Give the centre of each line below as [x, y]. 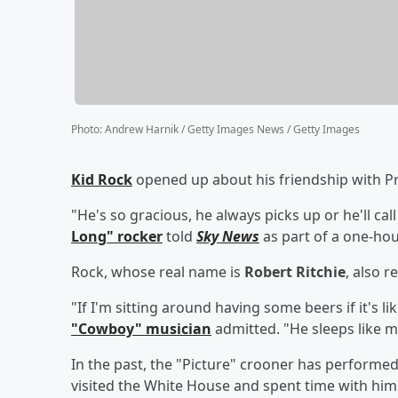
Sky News [228, 236]
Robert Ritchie [295, 271]
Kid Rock [102, 179]
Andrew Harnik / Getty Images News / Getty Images [232, 129]
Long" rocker [117, 236]
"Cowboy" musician [141, 328]
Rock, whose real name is [158, 271]
